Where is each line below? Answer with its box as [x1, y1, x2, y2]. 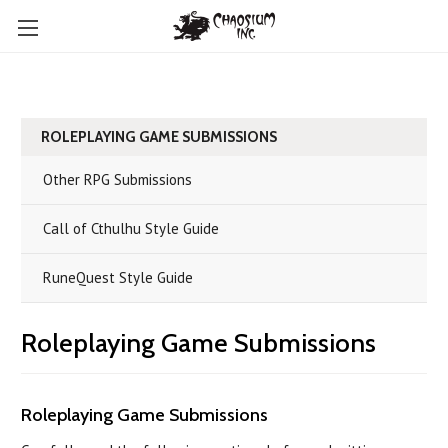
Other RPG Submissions [43, 170, 192, 189]
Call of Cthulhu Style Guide [43, 219, 219, 238]
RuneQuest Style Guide [43, 268, 193, 287]
